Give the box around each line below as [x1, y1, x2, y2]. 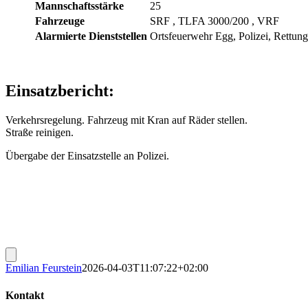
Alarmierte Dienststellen [35, 30, 147, 43]
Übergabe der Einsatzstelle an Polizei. [5, 150, 169, 162]
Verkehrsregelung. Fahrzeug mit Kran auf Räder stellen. [5, 114, 247, 126]
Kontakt [5, 289, 44, 301]
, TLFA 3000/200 [173, 15, 252, 27]
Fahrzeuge [35, 15, 85, 27]
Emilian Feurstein [5, 262, 82, 274]
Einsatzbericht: [5, 82, 114, 100]
